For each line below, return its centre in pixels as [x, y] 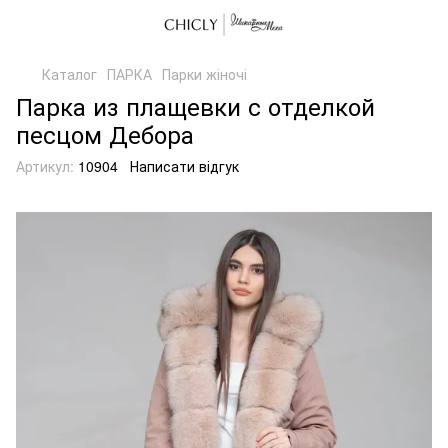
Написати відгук [184, 166]
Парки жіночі [204, 74]
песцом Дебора [105, 133]
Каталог [69, 74]
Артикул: [45, 166]
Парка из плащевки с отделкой [195, 105]
